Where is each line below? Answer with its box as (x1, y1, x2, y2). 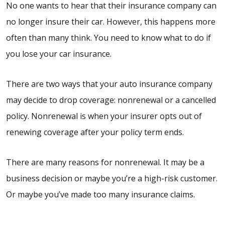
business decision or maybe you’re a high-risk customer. (6, 173, 217, 184)
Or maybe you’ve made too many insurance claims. (6, 189, 195, 200)
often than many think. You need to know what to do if (6, 32, 211, 44)
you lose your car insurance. (6, 48, 111, 60)
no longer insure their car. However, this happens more (6, 16, 215, 28)
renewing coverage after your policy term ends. (6, 127, 184, 138)
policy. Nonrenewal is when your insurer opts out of (6, 110, 202, 122)
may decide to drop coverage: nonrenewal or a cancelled (6, 94, 216, 106)
